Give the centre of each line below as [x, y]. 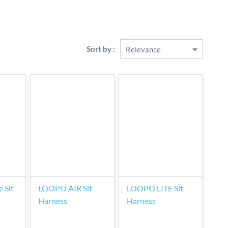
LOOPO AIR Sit [65, 188]
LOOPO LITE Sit [155, 188]
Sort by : [101, 49]
